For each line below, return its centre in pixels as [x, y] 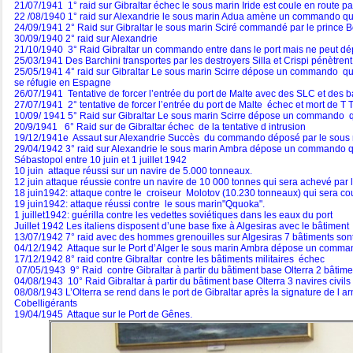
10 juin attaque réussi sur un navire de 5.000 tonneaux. [133, 171]
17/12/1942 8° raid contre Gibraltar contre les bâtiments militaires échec [169, 260]
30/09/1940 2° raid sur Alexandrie [86, 39]
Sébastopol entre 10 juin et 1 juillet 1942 [100, 160]
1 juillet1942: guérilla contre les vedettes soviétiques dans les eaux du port [173, 216]
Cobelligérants [46, 304]
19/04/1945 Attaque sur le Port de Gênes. [103, 315]
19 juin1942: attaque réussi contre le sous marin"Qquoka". [139, 204]
